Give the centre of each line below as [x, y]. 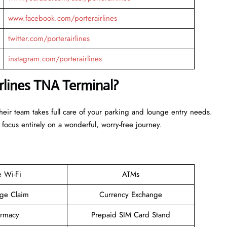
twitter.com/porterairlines [49, 38]
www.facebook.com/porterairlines [62, 18]
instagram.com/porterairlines [55, 59]
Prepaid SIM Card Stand [131, 215]
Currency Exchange [131, 194]
